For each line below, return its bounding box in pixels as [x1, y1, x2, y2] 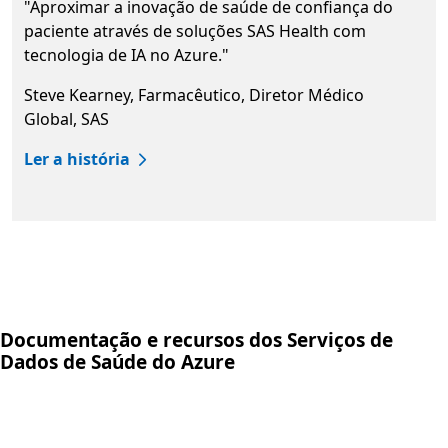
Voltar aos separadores [11, 216, 194, 239]
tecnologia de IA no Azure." [24, 44, 229, 67]
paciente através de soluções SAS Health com [24, 20, 366, 43]
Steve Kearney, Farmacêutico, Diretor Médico [24, 84, 364, 107]
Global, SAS [24, 108, 109, 131]
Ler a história [24, 148, 130, 171]
